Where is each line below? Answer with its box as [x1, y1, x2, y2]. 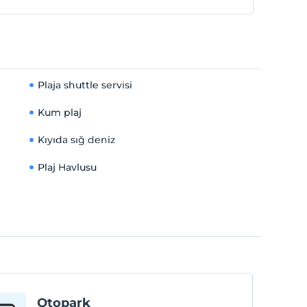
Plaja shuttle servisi [37, 79, 132, 91]
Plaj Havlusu [37, 161, 97, 173]
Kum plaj [37, 106, 82, 119]
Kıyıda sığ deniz [37, 134, 115, 146]
